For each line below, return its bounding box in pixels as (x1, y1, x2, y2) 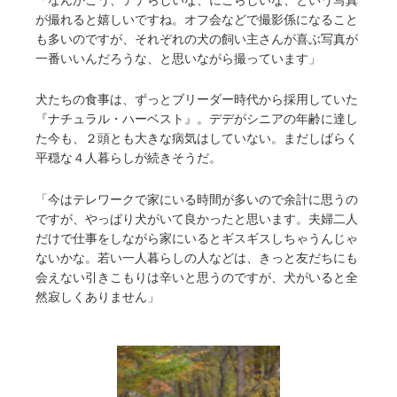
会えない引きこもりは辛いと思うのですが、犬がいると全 (35, 269, 358, 284)
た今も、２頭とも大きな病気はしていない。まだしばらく (35, 131, 358, 146)
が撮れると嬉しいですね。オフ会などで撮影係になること (35, 12, 358, 27)
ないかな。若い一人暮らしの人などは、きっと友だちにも (35, 250, 358, 265)
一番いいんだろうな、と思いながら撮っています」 (35, 51, 321, 66)
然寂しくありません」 (35, 289, 160, 304)
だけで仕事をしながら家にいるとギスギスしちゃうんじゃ (35, 230, 358, 245)
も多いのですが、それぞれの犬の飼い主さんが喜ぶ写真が (35, 31, 358, 46)
